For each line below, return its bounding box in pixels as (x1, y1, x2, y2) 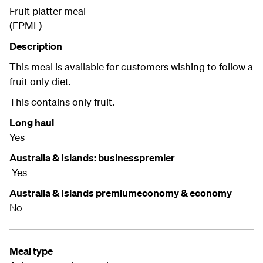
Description (9, 40, 62, 53)
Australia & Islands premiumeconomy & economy (9, 187, 232, 200)
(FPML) (9, 19, 42, 32)
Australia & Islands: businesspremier (9, 151, 177, 164)
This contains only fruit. (9, 96, 114, 109)
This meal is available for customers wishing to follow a (9, 60, 253, 73)
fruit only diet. (9, 75, 71, 88)
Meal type (9, 245, 53, 258)
